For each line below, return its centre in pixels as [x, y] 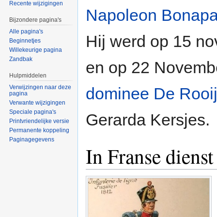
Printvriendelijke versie [39, 121]
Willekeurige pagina [36, 50]
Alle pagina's [26, 32]
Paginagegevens [32, 139]
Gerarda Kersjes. [148, 120]
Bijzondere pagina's [36, 20]
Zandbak [21, 59]
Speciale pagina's [33, 112]
